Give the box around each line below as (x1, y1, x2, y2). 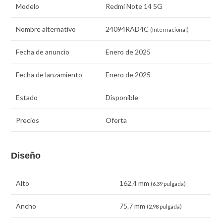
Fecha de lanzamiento (16, 70, 83, 79)
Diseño (11, 151, 41, 161)
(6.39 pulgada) (151, 180, 186, 187)
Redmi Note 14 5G (106, 1, 163, 10)
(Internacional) (150, 26, 189, 33)
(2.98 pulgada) (147, 203, 182, 210)
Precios (16, 115, 40, 124)
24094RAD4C (106, 24, 151, 33)
